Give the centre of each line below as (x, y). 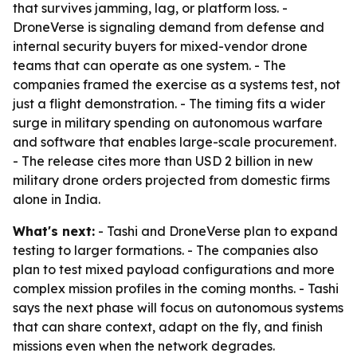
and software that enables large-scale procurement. (175, 142)
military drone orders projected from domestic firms (171, 180)
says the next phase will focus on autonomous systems (178, 308)
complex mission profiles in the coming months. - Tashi (176, 288)
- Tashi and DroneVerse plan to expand (216, 231)
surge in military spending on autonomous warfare (168, 123)
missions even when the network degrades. (144, 346)
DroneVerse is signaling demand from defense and (169, 27)
